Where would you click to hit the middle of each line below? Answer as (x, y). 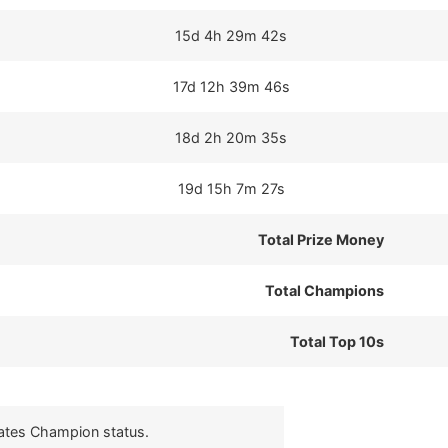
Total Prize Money (321, 239)
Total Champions (324, 290)
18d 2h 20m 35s (231, 137)
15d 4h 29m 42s (231, 35)
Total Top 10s (337, 341)
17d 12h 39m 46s (231, 86)
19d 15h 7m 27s (231, 188)
